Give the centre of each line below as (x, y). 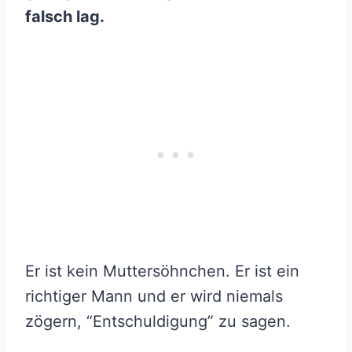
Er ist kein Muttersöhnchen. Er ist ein (162, 271)
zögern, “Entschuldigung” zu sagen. (158, 322)
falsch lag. (65, 17)
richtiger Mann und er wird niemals (154, 297)
